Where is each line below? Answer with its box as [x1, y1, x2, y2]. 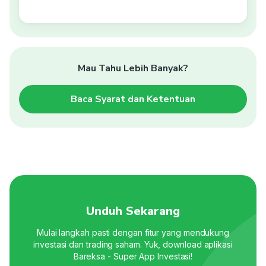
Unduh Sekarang [86, 202, 180, 219]
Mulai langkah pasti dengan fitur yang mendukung [36, 227, 230, 237]
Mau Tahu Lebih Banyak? [78, 61, 188, 75]
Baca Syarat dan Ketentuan [71, 92, 195, 106]
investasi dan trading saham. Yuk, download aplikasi [33, 239, 233, 249]
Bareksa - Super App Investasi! [73, 251, 193, 261]
